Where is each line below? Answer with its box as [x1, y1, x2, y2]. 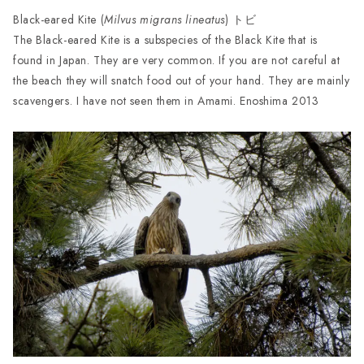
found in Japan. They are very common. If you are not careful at [13, 51, 340, 68]
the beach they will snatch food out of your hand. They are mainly [13, 71, 350, 89]
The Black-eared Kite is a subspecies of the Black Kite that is [13, 31, 318, 48]
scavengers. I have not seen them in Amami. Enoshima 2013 [13, 92, 319, 109]
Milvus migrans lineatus [104, 11, 225, 28]
